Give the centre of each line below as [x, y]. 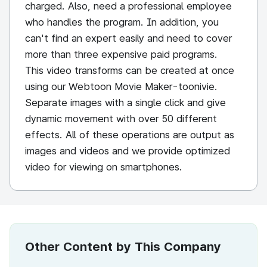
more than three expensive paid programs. [121, 54]
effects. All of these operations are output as [130, 135]
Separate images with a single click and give [125, 103]
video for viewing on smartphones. [104, 167]
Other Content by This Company [123, 246]
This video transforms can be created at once [130, 70]
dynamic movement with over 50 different [121, 119]
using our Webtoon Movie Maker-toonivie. [121, 86]
